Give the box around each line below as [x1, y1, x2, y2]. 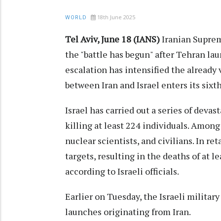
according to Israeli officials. [65, 165, 179, 178]
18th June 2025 [97, 13, 135, 21]
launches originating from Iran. [65, 206, 191, 218]
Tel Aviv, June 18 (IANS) [65, 33, 160, 45]
